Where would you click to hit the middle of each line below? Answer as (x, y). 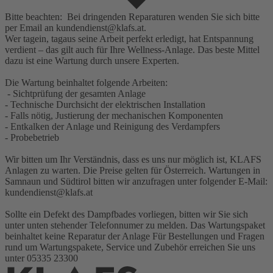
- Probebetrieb (32, 137)
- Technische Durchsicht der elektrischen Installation (105, 104)
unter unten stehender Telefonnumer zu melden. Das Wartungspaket (135, 225)
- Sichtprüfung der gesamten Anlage (75, 93)
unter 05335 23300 (41, 258)
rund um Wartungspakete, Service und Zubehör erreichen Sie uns (130, 247)
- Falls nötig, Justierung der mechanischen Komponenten (114, 115)
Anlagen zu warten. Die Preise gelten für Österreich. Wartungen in (133, 170)
